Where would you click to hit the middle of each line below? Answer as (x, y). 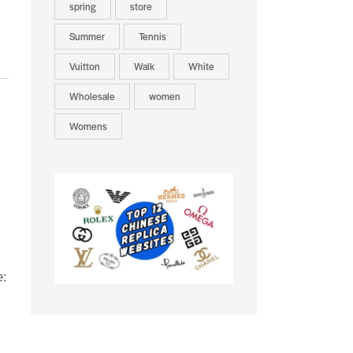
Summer (87, 37)
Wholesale (92, 97)
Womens (88, 126)
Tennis (152, 37)
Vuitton (84, 67)
